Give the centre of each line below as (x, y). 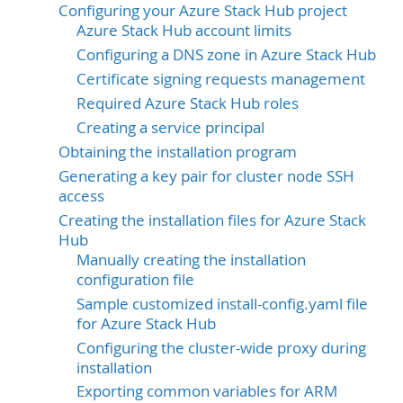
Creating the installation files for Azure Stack (212, 220)
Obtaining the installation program (178, 152)
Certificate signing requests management (221, 79)
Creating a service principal (170, 127)
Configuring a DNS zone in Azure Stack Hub (226, 54)
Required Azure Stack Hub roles (188, 103)
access (81, 196)
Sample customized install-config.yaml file (222, 304)
